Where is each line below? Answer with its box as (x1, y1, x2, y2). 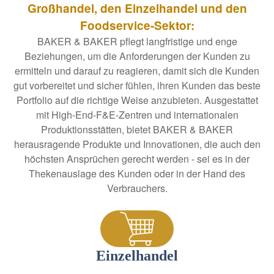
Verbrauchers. (106, 180, 168, 195)
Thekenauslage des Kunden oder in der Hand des (29, 166, 245, 180)
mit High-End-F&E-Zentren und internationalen (35, 107, 239, 122)
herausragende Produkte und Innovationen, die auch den (13, 136, 261, 151)
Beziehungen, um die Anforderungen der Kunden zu (24, 48, 250, 63)
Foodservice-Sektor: (80, 17, 194, 34)
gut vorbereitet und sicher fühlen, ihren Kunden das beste (13, 78, 261, 92)
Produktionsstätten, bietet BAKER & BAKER (41, 122, 233, 136)
